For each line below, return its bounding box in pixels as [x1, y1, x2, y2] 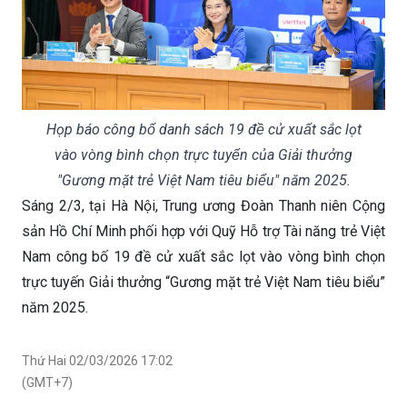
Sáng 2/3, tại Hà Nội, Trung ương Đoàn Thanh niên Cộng [22, 196, 385, 214]
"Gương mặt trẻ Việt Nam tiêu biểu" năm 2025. [56, 171, 351, 189]
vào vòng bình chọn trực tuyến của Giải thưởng [55, 145, 352, 164]
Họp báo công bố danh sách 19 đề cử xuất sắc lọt [45, 120, 362, 138]
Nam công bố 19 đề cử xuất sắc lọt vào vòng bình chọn [22, 247, 385, 265]
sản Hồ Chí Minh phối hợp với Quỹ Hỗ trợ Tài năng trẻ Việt [22, 222, 385, 240]
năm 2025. [22, 298, 88, 316]
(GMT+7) [22, 374, 73, 390]
